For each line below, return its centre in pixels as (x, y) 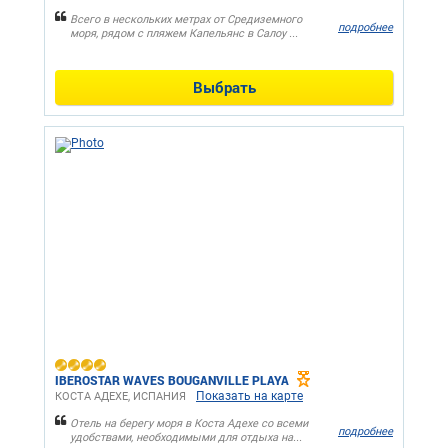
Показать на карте (249, 396)
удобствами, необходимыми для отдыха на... (186, 438)
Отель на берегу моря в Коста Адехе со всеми (189, 424)
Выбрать (224, 87)
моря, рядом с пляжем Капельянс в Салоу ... (184, 34)
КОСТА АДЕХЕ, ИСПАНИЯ (120, 397)
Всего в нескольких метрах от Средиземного (186, 20)
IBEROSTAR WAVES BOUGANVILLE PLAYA (172, 380)
